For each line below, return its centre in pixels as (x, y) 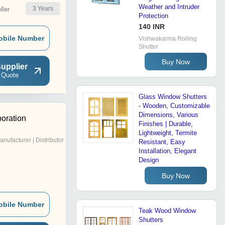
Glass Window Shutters (173, 97)
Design (149, 160)
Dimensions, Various (168, 115)
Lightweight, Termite (168, 133)
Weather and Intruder (169, 7)
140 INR (152, 27)
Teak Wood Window (167, 211)
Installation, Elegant (167, 151)
